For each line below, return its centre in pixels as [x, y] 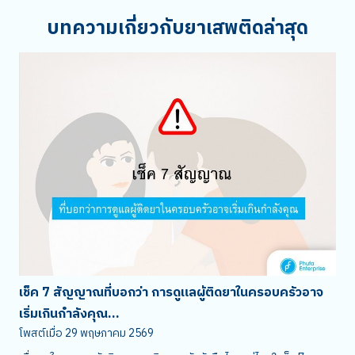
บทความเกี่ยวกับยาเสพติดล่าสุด [177, 28]
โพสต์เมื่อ [41, 333]
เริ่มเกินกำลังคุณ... [69, 314]
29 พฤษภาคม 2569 [109, 333]
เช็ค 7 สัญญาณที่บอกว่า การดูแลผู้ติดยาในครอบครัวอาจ [171, 292]
